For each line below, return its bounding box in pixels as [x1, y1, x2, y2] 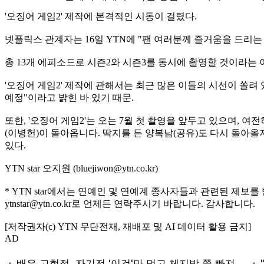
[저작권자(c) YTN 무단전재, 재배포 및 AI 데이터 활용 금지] [5, 221, 251, 232]
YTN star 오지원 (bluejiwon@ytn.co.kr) [5, 163, 158, 173]
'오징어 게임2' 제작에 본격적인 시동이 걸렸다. [5, 11, 197, 21]
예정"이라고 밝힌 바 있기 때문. [5, 92, 134, 103]
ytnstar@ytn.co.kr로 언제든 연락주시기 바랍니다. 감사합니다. [5, 198, 255, 209]
